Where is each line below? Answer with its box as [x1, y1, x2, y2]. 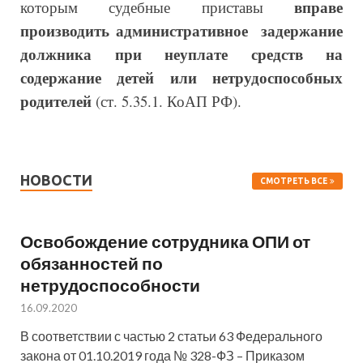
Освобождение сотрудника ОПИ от [20, 230, 310, 251]
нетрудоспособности [20, 274, 200, 295]
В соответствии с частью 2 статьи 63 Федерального [20, 327, 322, 344]
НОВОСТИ [20, 171, 92, 188]
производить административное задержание [20, 19, 343, 41]
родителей [20, 89, 92, 112]
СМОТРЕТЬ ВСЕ [260, 176, 327, 186]
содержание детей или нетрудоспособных [20, 66, 343, 88]
